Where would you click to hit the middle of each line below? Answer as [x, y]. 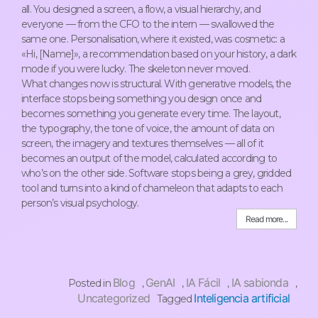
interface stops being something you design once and [142, 99]
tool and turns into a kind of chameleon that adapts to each [152, 188]
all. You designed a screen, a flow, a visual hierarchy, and [141, 10]
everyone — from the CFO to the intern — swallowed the [148, 24]
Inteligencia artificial [242, 298]
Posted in [90, 284]
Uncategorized [114, 298]
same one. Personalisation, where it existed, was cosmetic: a [153, 39]
